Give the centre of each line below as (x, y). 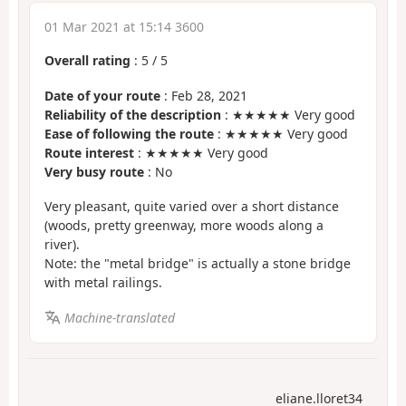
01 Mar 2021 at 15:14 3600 (124, 27)
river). (62, 245)
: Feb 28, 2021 (204, 95)
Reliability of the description (133, 114)
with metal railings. (103, 283)
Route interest (89, 152)
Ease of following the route (129, 133)
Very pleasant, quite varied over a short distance (192, 207)
